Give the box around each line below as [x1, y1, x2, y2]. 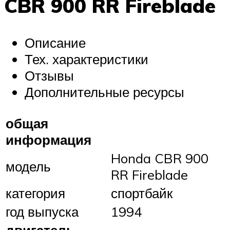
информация [6, 131, 91, 148]
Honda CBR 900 [111, 149, 208, 166]
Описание [25, 34, 86, 51]
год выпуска [6, 203, 79, 220]
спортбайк [111, 184, 172, 201]
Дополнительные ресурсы [25, 84, 184, 101]
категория [6, 184, 65, 201]
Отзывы [25, 67, 74, 84]
